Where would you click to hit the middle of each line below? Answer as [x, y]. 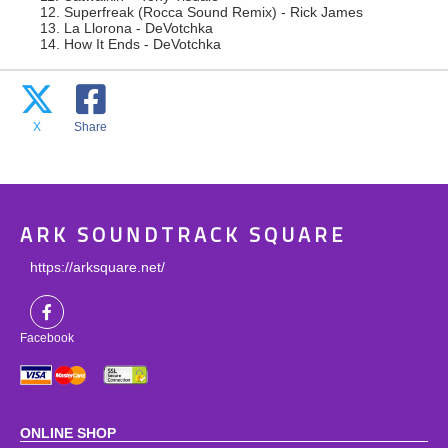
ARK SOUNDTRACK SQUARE [183, 236]
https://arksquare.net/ [97, 267]
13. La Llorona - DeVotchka [126, 28]
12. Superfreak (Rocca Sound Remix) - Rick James [201, 12]
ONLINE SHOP [68, 433]
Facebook [47, 338]
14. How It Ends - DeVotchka [130, 44]
